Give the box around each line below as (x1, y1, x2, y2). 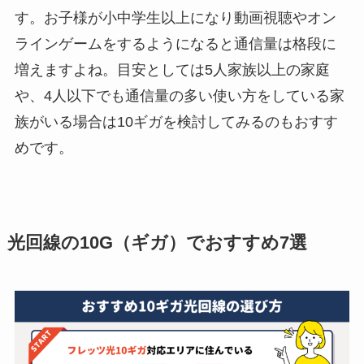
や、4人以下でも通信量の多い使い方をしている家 (14, 88, 344, 105)
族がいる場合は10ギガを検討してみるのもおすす (14, 114, 338, 131)
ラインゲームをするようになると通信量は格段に (14, 36, 336, 53)
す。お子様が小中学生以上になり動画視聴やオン (14, 10, 336, 27)
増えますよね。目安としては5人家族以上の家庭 (14, 62, 330, 79)
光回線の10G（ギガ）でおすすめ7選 (6, 233, 307, 253)
